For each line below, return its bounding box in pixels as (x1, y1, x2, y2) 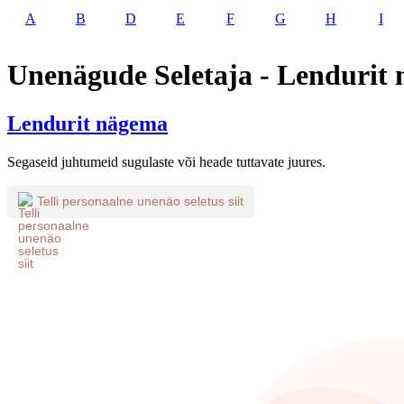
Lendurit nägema (7, 111, 168, 135)
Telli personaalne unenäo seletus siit (37, 194, 243, 209)
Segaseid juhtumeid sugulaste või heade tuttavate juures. (7, 153, 326, 170)
